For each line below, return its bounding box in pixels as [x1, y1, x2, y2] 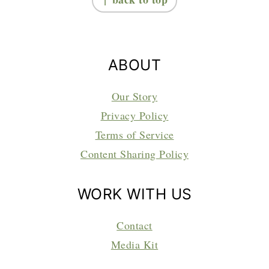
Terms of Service [95, 127, 174, 142]
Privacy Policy [100, 107, 169, 122]
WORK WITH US [77, 184, 192, 203]
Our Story [111, 88, 158, 103]
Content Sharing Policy [80, 146, 189, 161]
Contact [116, 217, 153, 232]
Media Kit [110, 237, 159, 252]
